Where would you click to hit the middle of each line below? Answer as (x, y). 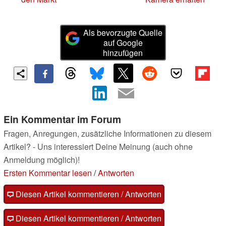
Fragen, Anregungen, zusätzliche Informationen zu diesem (107, 134)
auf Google (123, 42)
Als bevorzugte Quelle (123, 32)
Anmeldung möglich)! (42, 160)
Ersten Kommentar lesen (48, 173)
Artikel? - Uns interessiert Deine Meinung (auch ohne (98, 147)
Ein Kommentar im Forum (62, 119)
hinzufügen (123, 52)
